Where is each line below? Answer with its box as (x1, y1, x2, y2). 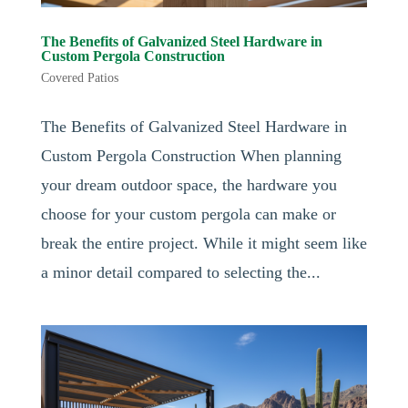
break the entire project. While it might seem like (40, 233, 367, 252)
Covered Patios (40, 70, 118, 85)
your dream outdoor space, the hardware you (40, 175, 337, 194)
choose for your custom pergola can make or (40, 204, 336, 223)
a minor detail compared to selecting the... (40, 262, 321, 281)
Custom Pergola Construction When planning (40, 146, 342, 165)
